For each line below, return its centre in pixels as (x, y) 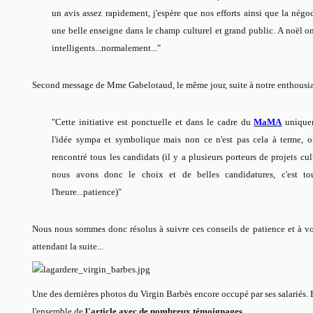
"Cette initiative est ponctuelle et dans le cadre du (153, 122)
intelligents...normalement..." (107, 48)
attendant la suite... (68, 247)
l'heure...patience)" (87, 191)
